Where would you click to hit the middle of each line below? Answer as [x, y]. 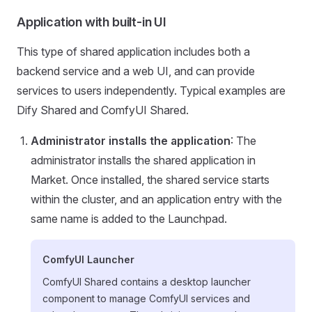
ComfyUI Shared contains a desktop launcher [147, 281]
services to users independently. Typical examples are [151, 90]
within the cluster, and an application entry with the [156, 199]
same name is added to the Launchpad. [129, 218]
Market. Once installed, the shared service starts [150, 179]
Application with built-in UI [92, 22]
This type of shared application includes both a [133, 51]
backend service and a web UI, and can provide [136, 71]
